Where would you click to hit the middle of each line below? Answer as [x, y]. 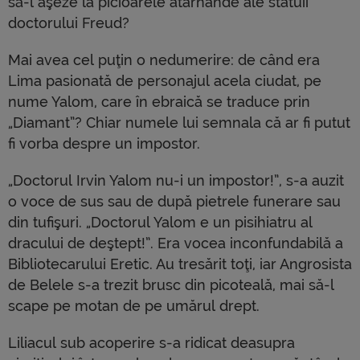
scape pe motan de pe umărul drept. [134, 306]
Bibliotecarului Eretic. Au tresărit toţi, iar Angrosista [180, 264]
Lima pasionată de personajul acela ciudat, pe [165, 81]
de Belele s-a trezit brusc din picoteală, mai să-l [171, 285]
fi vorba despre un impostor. [104, 143]
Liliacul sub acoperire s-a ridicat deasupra [151, 343]
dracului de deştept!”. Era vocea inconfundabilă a [176, 243]
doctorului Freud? [69, 23]
